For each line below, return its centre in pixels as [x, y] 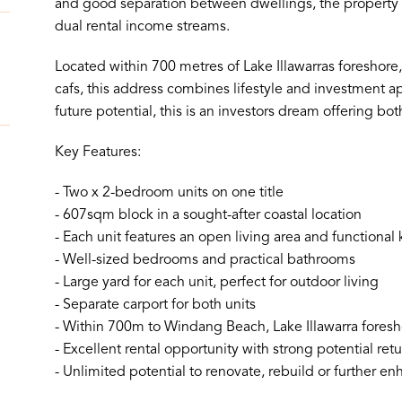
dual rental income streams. [142, 26]
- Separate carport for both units [155, 305]
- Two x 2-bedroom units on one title [169, 192]
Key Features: [97, 152]
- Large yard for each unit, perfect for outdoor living [216, 282]
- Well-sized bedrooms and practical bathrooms [205, 260]
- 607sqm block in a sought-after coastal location [208, 215]
